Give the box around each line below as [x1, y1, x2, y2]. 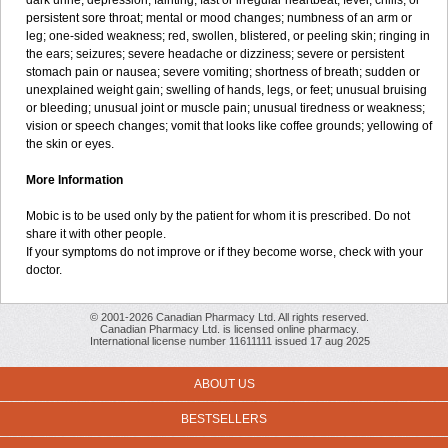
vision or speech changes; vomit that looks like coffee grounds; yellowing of [26, 119, 432, 133]
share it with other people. [26, 227, 166, 241]
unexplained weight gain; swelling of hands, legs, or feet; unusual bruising [26, 83, 427, 97]
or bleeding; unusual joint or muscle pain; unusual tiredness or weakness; [26, 101, 425, 115]
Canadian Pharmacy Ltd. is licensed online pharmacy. [100, 323, 359, 335]
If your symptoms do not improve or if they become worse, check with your [26, 245, 423, 259]
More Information [26, 173, 123, 187]
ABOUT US [193, 377, 255, 391]
